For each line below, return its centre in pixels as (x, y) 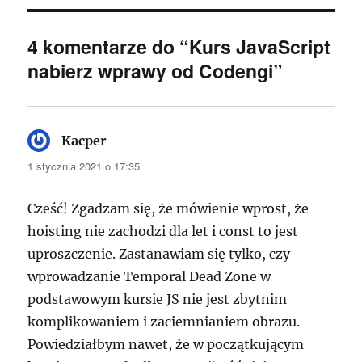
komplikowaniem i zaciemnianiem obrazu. (164, 322)
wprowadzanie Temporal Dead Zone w (149, 277)
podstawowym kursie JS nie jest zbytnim (158, 299)
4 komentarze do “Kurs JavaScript (179, 47)
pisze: (126, 141)
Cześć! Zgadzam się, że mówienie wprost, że (168, 209)
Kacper (84, 141)
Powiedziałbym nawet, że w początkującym (166, 345)
